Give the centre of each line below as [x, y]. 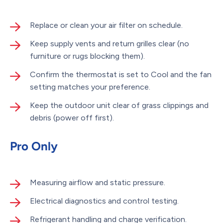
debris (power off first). [72, 117]
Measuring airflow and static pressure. [98, 182]
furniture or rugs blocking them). [87, 56]
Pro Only [34, 146]
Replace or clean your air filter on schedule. [106, 25]
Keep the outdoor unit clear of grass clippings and [119, 105]
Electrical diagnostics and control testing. [104, 201]
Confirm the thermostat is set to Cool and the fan [121, 74]
